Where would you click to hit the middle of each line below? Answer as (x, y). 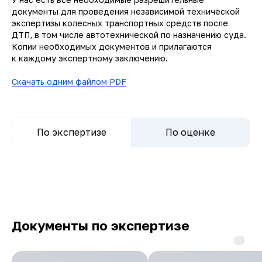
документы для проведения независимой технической (126, 11)
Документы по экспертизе (101, 225)
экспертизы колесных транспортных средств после (120, 23)
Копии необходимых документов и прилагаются (112, 46)
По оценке (191, 132)
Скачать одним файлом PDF (69, 81)
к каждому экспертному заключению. (90, 58)
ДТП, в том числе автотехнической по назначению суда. (129, 35)
